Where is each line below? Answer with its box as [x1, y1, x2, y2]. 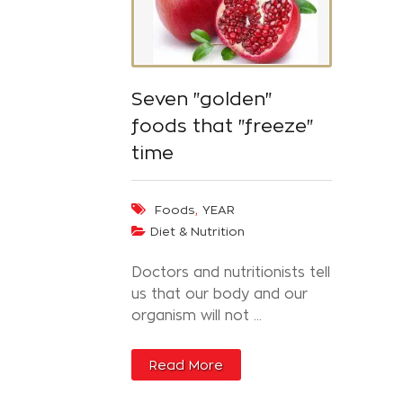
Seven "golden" [131, 89, 272, 110]
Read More [149, 358, 223, 372]
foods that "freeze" [131, 116, 313, 137]
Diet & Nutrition [150, 225, 245, 238]
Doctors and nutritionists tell [131, 264, 330, 281]
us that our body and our [131, 286, 308, 302]
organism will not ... [131, 308, 262, 324]
